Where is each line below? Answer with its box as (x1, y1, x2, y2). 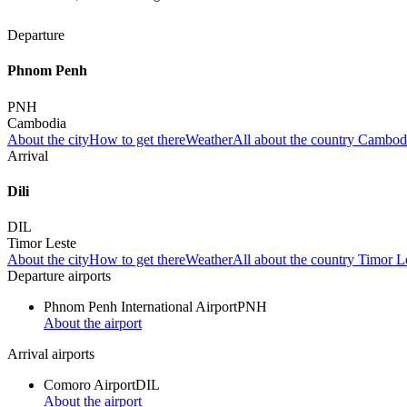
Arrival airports (7, 346, 94, 362)
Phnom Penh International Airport (44, 299, 237, 315)
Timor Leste (7, 235, 76, 252)
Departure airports (7, 268, 111, 284)
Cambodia (7, 114, 66, 131)
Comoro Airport (44, 377, 135, 393)
